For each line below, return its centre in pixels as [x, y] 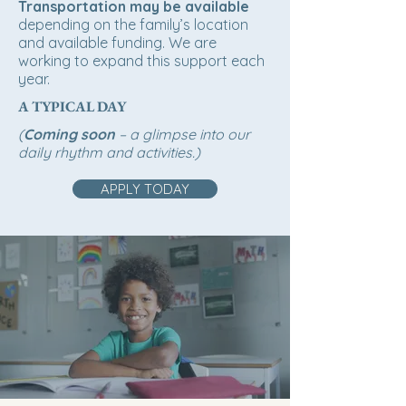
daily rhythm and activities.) [109, 152]
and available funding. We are [117, 43]
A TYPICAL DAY [72, 106]
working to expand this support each [141, 61]
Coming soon [69, 134]
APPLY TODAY [145, 189]
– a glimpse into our [183, 134]
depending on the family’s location [133, 24]
